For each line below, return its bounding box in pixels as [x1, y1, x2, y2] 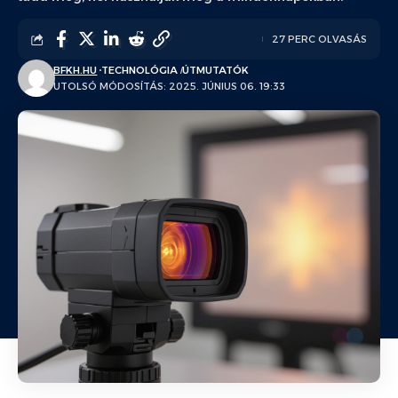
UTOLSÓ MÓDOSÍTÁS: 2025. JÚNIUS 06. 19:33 [53, 80, 286, 92]
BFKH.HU [53, 64, 98, 76]
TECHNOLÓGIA [101, 64, 179, 76]
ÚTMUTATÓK [182, 64, 249, 76]
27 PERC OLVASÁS [272, 33, 367, 45]
